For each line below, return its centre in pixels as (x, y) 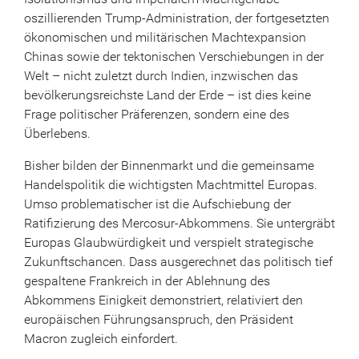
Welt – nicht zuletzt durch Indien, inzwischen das (161, 76)
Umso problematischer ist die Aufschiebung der (157, 204)
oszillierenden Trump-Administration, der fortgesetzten (177, 18)
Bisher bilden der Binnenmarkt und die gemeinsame (169, 165)
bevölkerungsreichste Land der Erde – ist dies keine (167, 95)
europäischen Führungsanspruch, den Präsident (159, 319)
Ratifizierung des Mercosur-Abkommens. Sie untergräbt (179, 223)
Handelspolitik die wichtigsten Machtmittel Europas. (171, 185)
